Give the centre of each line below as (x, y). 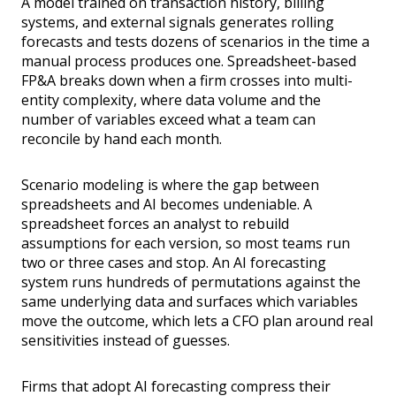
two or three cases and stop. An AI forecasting (174, 263)
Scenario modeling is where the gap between (170, 185)
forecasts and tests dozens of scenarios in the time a (195, 42)
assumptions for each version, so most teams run (186, 244)
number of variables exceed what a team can (168, 120)
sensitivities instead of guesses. (126, 341)
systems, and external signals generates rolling (178, 23)
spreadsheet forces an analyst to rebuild (155, 224)
